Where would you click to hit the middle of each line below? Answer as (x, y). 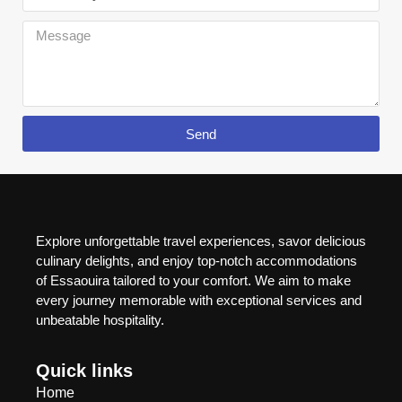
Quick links (84, 370)
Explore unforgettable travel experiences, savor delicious (201, 241)
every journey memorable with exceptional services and (199, 301)
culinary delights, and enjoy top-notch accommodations (197, 261)
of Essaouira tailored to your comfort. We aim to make (193, 281)
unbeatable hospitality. (100, 320)
